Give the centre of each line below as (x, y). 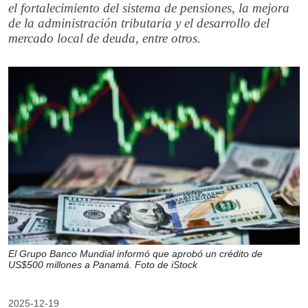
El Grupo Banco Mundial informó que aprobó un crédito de (135, 254)
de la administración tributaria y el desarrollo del (139, 23)
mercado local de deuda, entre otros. (104, 38)
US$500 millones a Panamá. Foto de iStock (103, 265)
